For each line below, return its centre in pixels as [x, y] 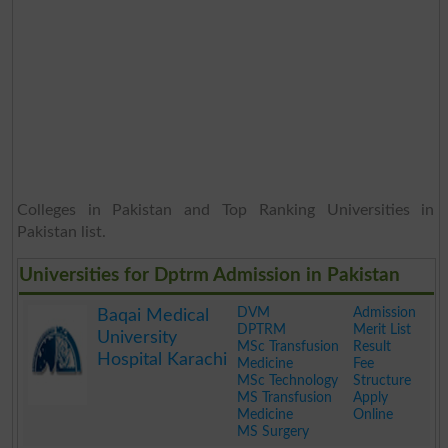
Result [371, 346]
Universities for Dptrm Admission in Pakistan [209, 275]
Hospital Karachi [161, 359]
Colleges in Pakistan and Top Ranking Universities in [225, 209]
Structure [381, 380]
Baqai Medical [152, 315]
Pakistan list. [61, 231]
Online [372, 414]
